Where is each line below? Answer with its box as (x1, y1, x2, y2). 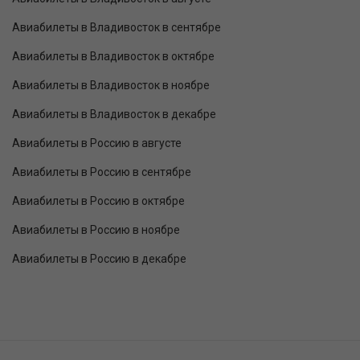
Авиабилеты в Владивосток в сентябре (12, 20, 221, 34)
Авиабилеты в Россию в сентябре (12, 165, 191, 178)
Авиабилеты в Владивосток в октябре (12, 49, 215, 63)
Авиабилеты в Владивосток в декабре (12, 107, 216, 121)
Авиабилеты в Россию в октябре (12, 194, 185, 207)
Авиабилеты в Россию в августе (12, 136, 182, 149)
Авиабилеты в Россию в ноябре (12, 223, 180, 236)
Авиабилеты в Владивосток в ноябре (12, 78, 210, 92)
